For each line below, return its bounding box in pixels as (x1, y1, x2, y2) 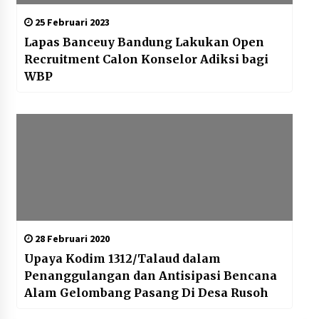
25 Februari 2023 (32, 16, 110, 29)
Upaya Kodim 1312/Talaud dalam (23, 251, 221, 266)
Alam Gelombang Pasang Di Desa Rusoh (181, 286, 268, 300)
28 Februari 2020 (32, 232, 110, 246)
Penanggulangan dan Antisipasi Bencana (23, 268, 277, 283)
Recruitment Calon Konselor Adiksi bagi (23, 52, 268, 67)
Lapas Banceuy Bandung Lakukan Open (23, 35, 264, 50)
